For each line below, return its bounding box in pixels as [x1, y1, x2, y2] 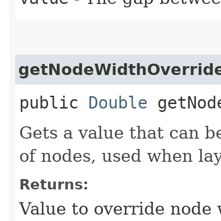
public [19, 92, 88, 112]
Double [88, 92, 147, 112]
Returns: [19, 176, 89, 193]
